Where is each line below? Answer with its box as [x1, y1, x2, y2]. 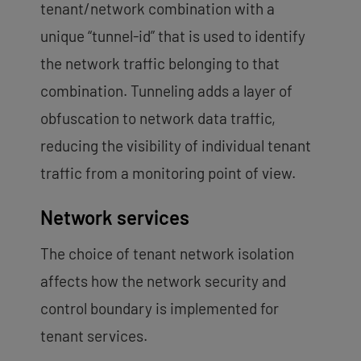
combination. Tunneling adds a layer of [40, 81, 293, 100]
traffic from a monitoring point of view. [40, 163, 296, 182]
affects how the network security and [40, 271, 286, 290]
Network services [40, 205, 189, 229]
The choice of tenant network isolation [40, 243, 294, 263]
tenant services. [40, 326, 147, 345]
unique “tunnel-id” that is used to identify [40, 26, 305, 45]
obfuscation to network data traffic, [40, 108, 276, 127]
